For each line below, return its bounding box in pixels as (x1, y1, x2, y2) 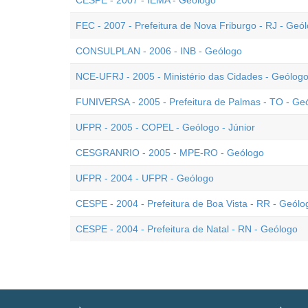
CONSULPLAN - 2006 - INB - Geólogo (76, 45, 242, 56)
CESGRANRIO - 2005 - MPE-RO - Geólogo (76, 147, 264, 158)
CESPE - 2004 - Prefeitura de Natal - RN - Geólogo (76, 223, 298, 234)
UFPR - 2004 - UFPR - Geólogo (76, 173, 214, 184)
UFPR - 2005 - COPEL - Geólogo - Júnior (76, 122, 255, 133)
